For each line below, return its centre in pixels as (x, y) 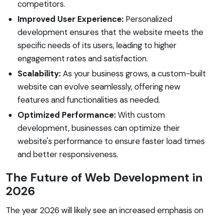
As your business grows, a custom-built (133, 73)
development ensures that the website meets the (110, 32)
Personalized (148, 19)
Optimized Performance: (67, 115)
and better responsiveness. (68, 154)
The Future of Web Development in (104, 177)
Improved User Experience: (71, 19)
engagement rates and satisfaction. (83, 58)
